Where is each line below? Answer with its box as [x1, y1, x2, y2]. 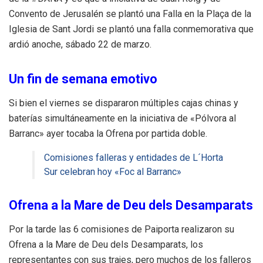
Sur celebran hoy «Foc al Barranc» [44, 166, 181, 177]
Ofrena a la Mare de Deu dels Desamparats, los [9, 238, 203, 250]
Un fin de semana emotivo [9, 71, 157, 86]
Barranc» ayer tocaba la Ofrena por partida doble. [9, 127, 207, 139]
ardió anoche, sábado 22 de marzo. [9, 39, 151, 50]
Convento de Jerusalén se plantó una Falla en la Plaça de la [9, 8, 251, 20]
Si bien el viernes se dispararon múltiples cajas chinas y [9, 97, 238, 109]
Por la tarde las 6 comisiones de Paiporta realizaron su [9, 223, 234, 235]
